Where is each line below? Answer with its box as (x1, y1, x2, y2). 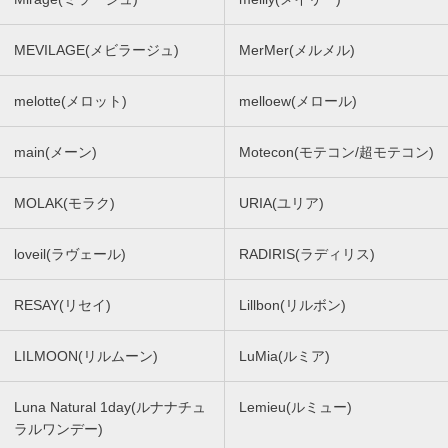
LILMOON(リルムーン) (14, 347, 158, 364)
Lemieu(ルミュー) (239, 398, 352, 415)
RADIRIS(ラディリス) (239, 245, 375, 262)
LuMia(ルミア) (239, 347, 330, 364)
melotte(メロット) (14, 92, 127, 109)
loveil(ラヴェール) (14, 245, 126, 262)
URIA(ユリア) (239, 194, 324, 211)
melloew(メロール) (239, 92, 357, 109)
